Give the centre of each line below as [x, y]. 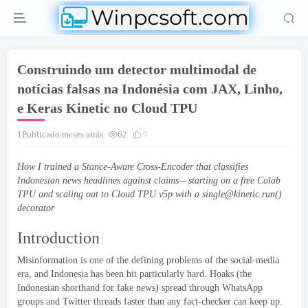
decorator [36, 208]
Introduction [58, 238]
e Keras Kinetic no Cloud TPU [107, 108]
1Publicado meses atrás [60, 134]
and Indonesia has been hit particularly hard [119, 274]
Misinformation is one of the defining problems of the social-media [148, 260]
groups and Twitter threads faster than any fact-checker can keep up [148, 301]
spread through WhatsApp [212, 288]
